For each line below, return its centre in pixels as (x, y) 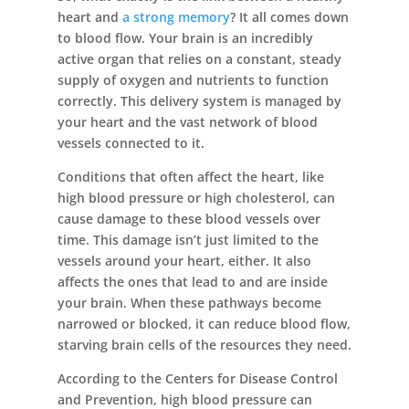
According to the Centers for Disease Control (197, 379)
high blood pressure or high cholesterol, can (196, 198)
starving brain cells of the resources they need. (204, 345)
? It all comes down (289, 17)
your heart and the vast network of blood (187, 122)
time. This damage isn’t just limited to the (188, 240)
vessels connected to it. (131, 143)
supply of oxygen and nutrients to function (193, 80)
